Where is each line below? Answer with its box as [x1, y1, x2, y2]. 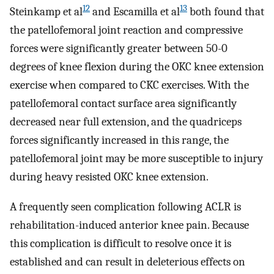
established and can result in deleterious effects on [10, 254, 245, 268]
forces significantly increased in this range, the [10, 133, 229, 147]
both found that [187, 5, 264, 19]
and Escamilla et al [90, 5, 180, 19]
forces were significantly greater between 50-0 [10, 42, 228, 56]
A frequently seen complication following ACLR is [10, 199, 241, 213]
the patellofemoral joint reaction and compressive [10, 23, 243, 37]
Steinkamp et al [10, 5, 83, 19]
